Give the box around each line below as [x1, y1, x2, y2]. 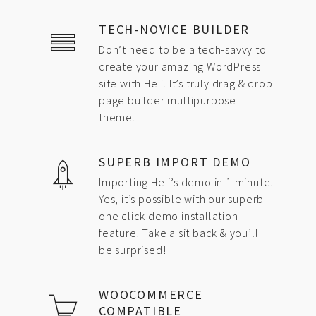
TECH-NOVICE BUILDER [99, 20, 250, 37]
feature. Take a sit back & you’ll [99, 225, 259, 240]
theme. [99, 109, 135, 124]
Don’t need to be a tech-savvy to [99, 42, 267, 56]
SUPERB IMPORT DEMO [99, 153, 251, 170]
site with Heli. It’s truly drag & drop [99, 75, 273, 90]
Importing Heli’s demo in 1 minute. [99, 174, 274, 189]
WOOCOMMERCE [99, 286, 203, 303]
